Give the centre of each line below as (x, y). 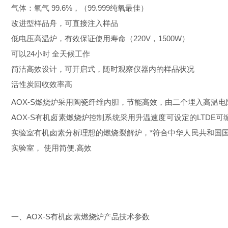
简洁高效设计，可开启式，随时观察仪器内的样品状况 (103, 69)
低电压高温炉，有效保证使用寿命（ (72, 38)
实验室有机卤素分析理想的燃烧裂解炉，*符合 (90, 133)
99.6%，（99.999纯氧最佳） (100, 8)
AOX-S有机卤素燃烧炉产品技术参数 (88, 217)
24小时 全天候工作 (58, 54)
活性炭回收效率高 (42, 84)
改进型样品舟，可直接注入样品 (65, 23)
